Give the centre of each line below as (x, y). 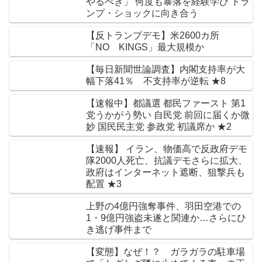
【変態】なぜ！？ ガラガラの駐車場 (166, 252)
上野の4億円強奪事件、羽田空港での (163, 206)
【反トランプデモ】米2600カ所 (153, 36)
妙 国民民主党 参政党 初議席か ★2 (159, 127)
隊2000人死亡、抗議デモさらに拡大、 (167, 161)
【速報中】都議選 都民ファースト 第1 (166, 104)
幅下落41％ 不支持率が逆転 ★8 (218, 81)
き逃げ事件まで (119, 230)
